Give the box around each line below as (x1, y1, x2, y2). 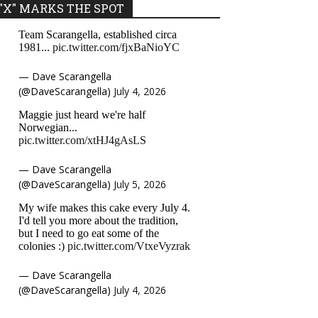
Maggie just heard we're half (18, 109, 146, 121)
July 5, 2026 (114, 177, 166, 191)
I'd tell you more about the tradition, (18, 214, 178, 226)
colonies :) (18, 240, 67, 252)
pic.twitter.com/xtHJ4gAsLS (18, 134, 146, 146)
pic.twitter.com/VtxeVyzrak (67, 240, 190, 252)
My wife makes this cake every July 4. (18, 202, 190, 214)
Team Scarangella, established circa (18, 28, 177, 40)
